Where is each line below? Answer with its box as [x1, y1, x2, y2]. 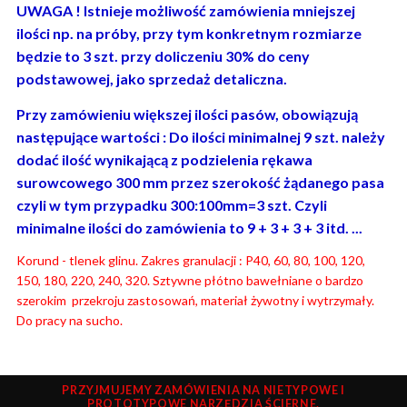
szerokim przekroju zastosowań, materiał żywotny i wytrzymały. [15, 293, 374, 309]
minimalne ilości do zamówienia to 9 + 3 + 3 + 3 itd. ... [15, 218, 362, 236]
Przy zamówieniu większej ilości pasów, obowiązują [15, 104, 358, 123]
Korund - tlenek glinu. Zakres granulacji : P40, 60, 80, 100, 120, [15, 253, 365, 269]
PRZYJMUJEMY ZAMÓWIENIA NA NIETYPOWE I [62, 383, 345, 398]
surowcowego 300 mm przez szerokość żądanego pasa [15, 173, 384, 191]
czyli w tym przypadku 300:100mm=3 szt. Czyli [15, 195, 327, 213]
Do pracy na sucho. [15, 313, 123, 329]
